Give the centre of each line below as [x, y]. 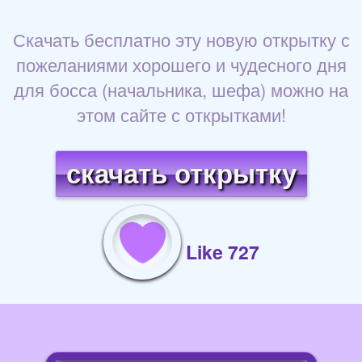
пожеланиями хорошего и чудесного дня [181, 65]
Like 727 [222, 252]
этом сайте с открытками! [181, 115]
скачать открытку [181, 175]
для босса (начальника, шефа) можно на [181, 90]
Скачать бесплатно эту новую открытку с [181, 40]
